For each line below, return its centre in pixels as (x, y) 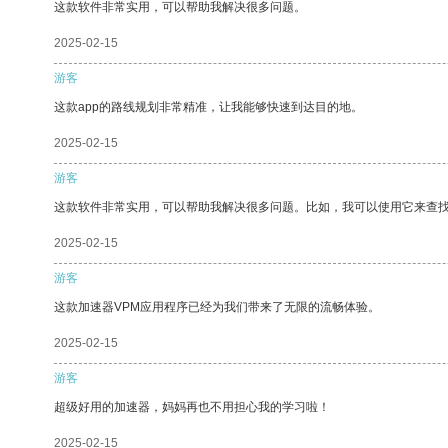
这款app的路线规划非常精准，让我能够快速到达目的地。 (208, 106)
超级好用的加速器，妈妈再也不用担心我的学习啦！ (192, 406)
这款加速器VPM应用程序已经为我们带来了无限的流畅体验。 (217, 306)
